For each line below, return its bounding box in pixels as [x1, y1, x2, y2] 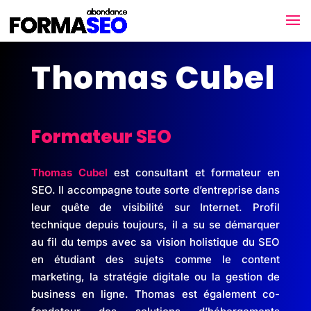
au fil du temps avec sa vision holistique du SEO [31, 235, 280, 249]
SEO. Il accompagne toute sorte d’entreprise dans [31, 183, 280, 196]
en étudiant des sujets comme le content [31, 252, 280, 266]
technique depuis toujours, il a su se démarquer [31, 217, 280, 231]
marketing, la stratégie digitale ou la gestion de [31, 269, 280, 283]
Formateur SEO [31, 124, 171, 149]
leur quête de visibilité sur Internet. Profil [31, 200, 280, 214]
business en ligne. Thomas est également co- [31, 287, 280, 301]
